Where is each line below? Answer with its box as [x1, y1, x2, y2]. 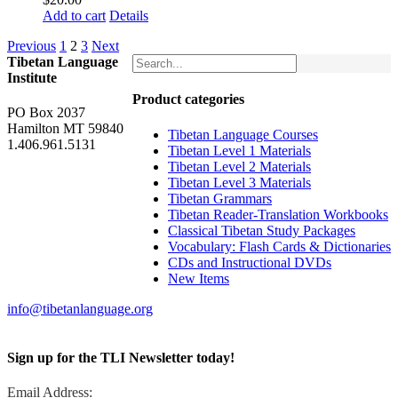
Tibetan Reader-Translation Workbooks [168, 206, 388, 222]
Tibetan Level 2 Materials [168, 158, 311, 174]
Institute [7, 70, 57, 86]
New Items [168, 270, 229, 286]
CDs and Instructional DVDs [168, 254, 331, 270]
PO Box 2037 [7, 105, 85, 121]
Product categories [132, 92, 244, 107]
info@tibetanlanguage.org [7, 300, 153, 316]
